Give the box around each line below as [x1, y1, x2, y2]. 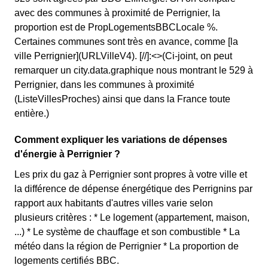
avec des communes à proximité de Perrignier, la [14, 8, 220, 18]
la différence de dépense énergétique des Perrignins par [14, 184, 252, 194]
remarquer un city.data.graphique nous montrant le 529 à [14, 65, 253, 75]
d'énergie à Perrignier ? [14, 149, 120, 159]
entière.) [14, 108, 49, 118]
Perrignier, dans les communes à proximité [14, 80, 194, 90]
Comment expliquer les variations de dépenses [14, 135, 227, 145]
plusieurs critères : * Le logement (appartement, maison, [14, 212, 249, 223]
